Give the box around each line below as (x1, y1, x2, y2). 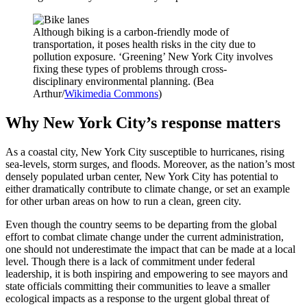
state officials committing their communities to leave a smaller (5, 280, 270, 293)
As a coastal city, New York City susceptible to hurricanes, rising (5, 146, 284, 158)
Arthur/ (33, 88, 64, 100)
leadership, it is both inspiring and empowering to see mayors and (5, 268, 288, 280)
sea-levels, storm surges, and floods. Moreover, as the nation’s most (5, 158, 295, 171)
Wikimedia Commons (64, 88, 158, 100)
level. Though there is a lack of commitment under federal (5, 256, 255, 268)
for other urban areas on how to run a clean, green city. (5, 195, 241, 208)
